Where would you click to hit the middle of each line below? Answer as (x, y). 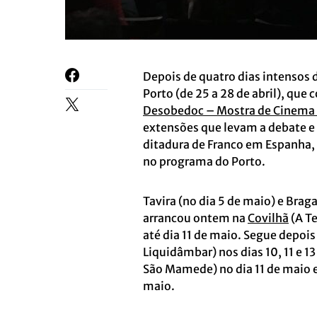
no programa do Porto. (204, 161)
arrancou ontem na (195, 218)
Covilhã (268, 218)
